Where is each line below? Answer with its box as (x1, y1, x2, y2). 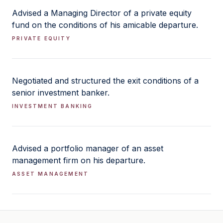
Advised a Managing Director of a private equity (12, 8, 192, 18)
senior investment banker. (12, 88, 110, 98)
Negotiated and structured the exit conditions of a (12, 76, 199, 86)
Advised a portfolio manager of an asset (12, 143, 163, 153)
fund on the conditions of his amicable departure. (12, 20, 198, 30)
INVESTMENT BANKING (12, 103, 93, 109)
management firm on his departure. (12, 155, 145, 165)
